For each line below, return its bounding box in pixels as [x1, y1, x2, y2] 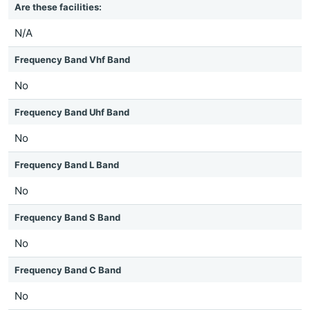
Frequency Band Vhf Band [15, 54, 130, 65]
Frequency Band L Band [15, 159, 119, 170]
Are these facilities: [15, 1, 102, 12]
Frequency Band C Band [15, 264, 121, 275]
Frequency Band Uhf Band [15, 107, 129, 118]
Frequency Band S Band [15, 212, 120, 223]
